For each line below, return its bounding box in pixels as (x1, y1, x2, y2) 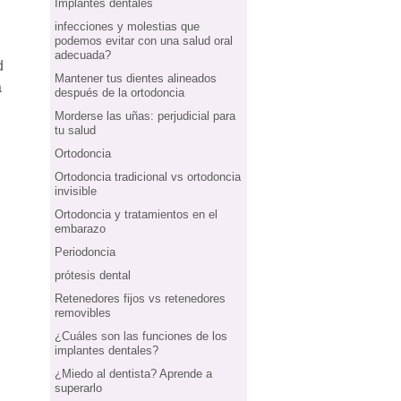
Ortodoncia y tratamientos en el (55, 208, 218, 221)
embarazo (55, 222, 106, 235)
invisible (55, 184, 97, 198)
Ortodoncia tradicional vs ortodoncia (55, 170, 241, 183)
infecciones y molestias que (55, 20, 200, 33)
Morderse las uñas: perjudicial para (55, 109, 235, 123)
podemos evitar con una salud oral (55, 34, 233, 47)
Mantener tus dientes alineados (55, 72, 217, 85)
